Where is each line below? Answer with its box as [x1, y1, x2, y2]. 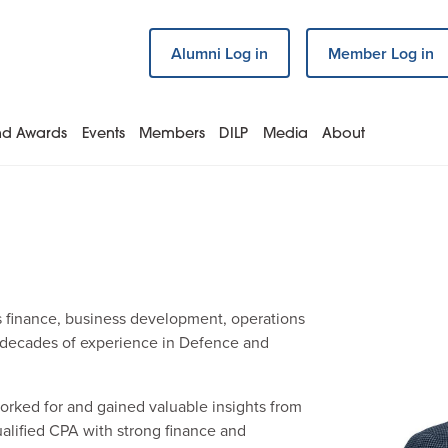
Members [138, 126, 205, 142]
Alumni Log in [171, 41, 269, 65]
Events [81, 126, 125, 142]
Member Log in [328, 41, 435, 65]
